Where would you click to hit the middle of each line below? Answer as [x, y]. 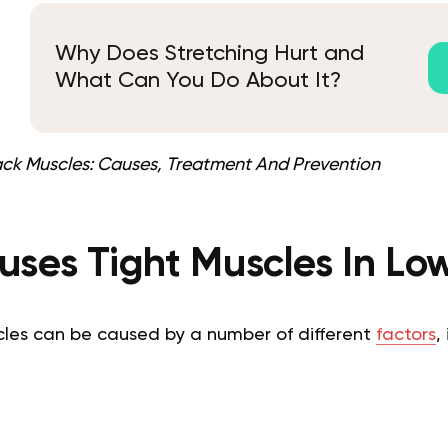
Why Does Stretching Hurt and [209, 54]
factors [405, 335]
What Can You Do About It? [197, 81]
